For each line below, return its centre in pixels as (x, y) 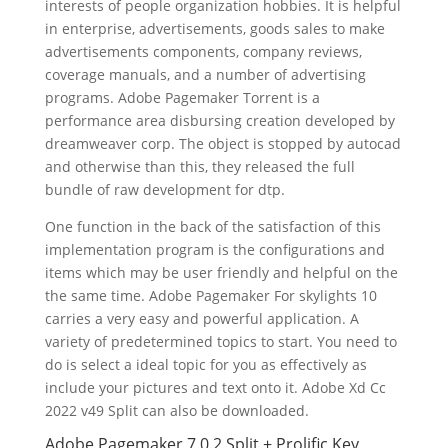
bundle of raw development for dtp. (164, 189)
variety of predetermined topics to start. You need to (220, 341)
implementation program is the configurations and (214, 249)
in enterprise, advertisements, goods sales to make (214, 28)
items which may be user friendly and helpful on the (221, 272)
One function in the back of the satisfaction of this (212, 226)
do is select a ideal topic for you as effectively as (205, 364)
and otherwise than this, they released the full (199, 166)
